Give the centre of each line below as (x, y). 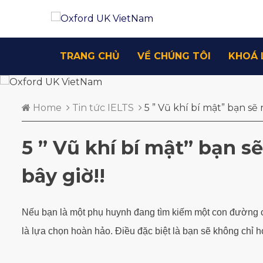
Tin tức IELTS (103, 108)
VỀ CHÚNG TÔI (174, 56)
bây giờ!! (63, 176)
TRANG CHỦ (90, 56)
